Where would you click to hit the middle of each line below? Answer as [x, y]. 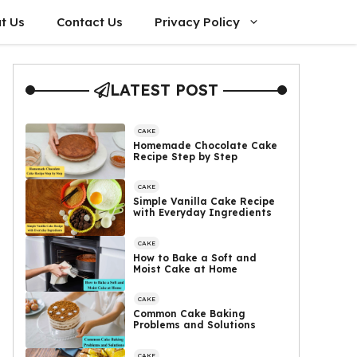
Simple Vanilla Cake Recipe [204, 202]
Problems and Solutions [195, 325]
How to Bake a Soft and [195, 257]
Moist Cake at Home [186, 269]
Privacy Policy [197, 22]
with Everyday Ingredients [203, 213]
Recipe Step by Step [186, 157]
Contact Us [90, 22]
